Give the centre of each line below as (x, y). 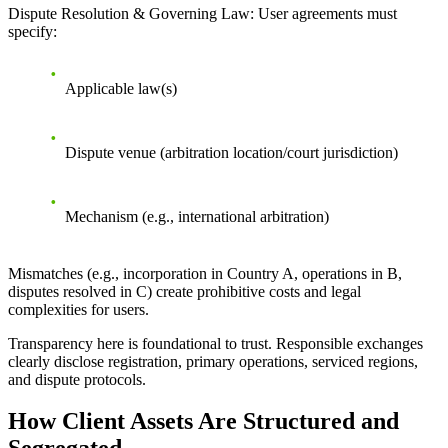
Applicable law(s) (121, 88)
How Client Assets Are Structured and (203, 421)
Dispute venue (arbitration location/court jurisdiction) (231, 152)
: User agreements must (323, 13)
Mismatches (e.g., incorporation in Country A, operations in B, (205, 273)
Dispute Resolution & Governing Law (129, 13)
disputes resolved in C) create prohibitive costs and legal (184, 291)
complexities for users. (78, 309)
